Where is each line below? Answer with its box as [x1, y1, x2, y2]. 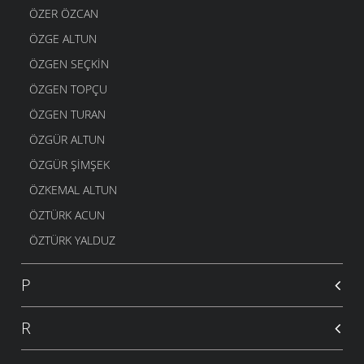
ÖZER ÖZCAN [29, 6, 98, 22]
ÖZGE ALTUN [29, 31, 97, 47]
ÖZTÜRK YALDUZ [29, 232, 115, 249]
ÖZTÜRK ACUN [29, 207, 105, 223]
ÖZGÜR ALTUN [29, 132, 105, 148]
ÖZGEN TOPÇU [29, 81, 107, 97]
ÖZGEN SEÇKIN [29, 56, 109, 72]
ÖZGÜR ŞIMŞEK [29, 157, 110, 173]
